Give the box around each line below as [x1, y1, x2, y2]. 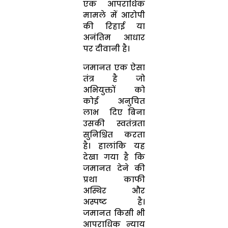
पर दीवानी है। [82, 43, 130, 54]
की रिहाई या [82, 21, 146, 32]
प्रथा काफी [82, 174, 146, 185]
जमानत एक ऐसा [82, 62, 146, 73]
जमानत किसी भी [82, 208, 146, 219]
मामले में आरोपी [82, 10, 146, 21]
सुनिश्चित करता [82, 129, 146, 140]
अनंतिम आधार [82, 32, 146, 43]
